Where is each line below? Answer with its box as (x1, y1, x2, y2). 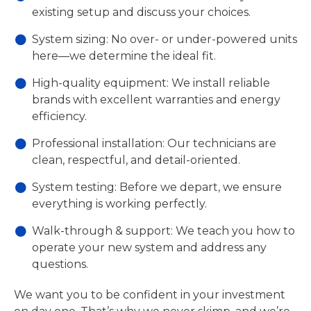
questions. (32, 258, 88, 271)
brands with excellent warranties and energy (32, 93, 280, 107)
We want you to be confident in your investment (14, 288, 285, 302)
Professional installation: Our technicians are (32, 137, 276, 151)
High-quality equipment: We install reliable (32, 76, 270, 90)
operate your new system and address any (32, 241, 267, 255)
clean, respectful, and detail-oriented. (32, 153, 240, 167)
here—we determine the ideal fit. (32, 49, 216, 63)
